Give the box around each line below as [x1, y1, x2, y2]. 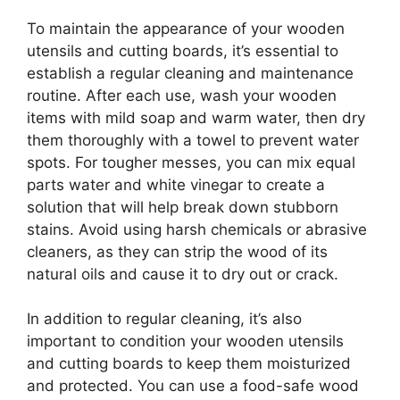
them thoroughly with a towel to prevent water [27, 130, 359, 149]
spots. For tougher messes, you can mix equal [27, 153, 355, 171]
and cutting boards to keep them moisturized [27, 354, 351, 372]
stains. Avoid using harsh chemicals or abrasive [27, 220, 367, 238]
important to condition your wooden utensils [27, 332, 344, 350]
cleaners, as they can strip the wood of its [27, 242, 328, 261]
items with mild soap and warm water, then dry [27, 108, 365, 127]
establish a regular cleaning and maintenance [27, 63, 354, 82]
